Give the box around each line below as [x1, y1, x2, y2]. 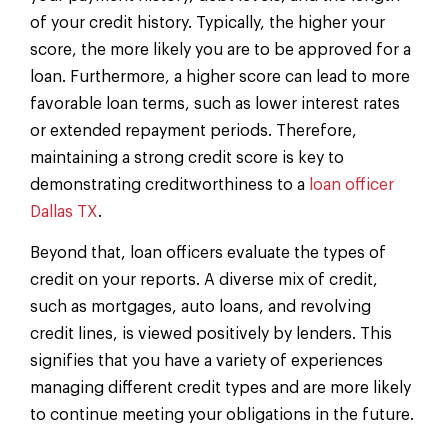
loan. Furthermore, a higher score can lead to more [30, 68, 410, 85]
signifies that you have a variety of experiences [30, 353, 383, 370]
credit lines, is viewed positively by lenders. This [30, 326, 392, 343]
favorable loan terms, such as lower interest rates [30, 95, 400, 112]
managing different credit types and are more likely [30, 380, 411, 397]
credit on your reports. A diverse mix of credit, [30, 272, 378, 289]
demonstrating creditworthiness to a [30, 176, 309, 193]
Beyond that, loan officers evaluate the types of [30, 245, 386, 262]
